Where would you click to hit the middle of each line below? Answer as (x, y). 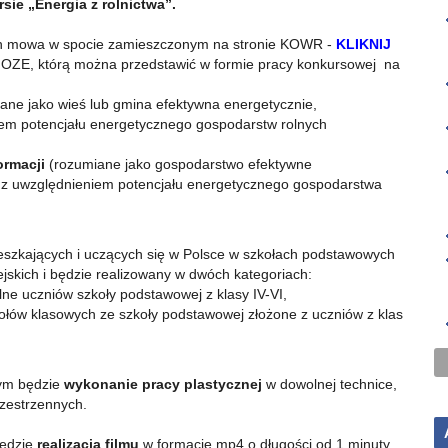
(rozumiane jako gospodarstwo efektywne (178, 164)
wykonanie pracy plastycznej (163, 384)
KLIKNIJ (363, 44)
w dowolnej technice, (329, 384)
